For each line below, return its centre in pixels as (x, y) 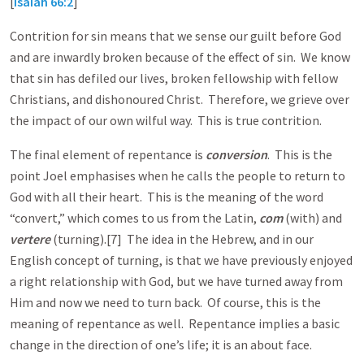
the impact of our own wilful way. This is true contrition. (166, 120)
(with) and (312, 218)
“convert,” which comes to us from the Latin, (134, 218)
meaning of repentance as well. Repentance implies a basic (175, 323)
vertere (30, 239)
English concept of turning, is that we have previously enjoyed (181, 260)
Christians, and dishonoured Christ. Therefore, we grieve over (180, 99)
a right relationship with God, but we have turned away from (176, 281)
